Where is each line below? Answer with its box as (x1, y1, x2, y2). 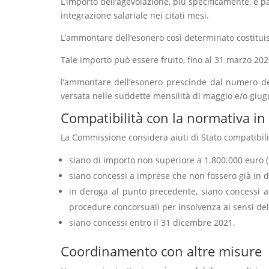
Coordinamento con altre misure (60, 242, 262, 261)
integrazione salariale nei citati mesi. (60, 10, 209, 22)
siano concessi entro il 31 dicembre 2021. (68, 217, 235, 229)
